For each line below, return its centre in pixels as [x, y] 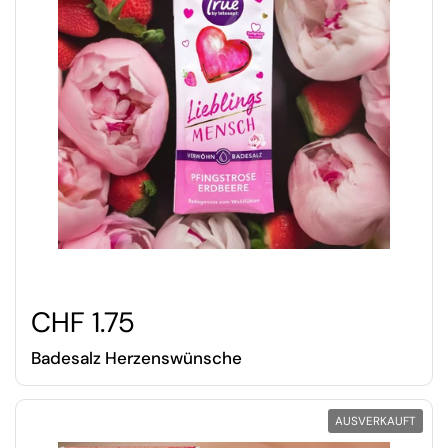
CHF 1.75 [83, 323]
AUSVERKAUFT [375, 421]
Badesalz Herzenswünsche [136, 358]
